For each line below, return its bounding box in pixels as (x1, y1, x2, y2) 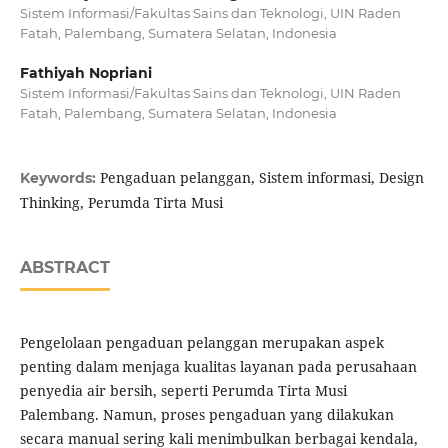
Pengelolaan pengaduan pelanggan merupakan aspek (19, 333, 384, 353)
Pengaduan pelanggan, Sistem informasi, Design (99, 168, 424, 188)
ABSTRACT (19, 258, 110, 278)
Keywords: (19, 169, 100, 188)
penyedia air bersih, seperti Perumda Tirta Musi (19, 381, 347, 401)
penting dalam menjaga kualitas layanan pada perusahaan (19, 357, 417, 377)
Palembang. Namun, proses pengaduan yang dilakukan (19, 405, 394, 425)
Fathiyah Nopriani (19, 64, 152, 82)
